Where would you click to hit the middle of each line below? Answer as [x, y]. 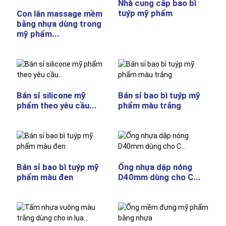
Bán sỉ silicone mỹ [51, 95]
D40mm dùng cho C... [159, 177]
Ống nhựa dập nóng [155, 167]
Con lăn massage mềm [59, 14]
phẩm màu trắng [149, 105]
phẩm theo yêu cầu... [56, 105]
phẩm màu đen [45, 177]
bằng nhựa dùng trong [59, 24]
